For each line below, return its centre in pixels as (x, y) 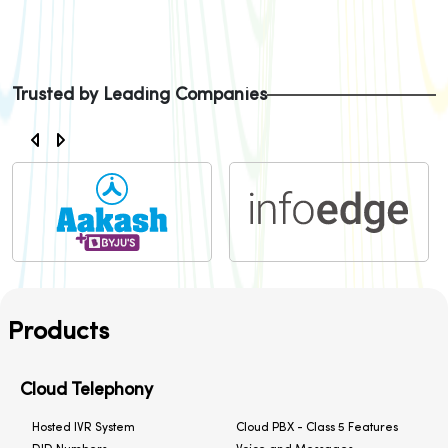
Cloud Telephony (86, 391)
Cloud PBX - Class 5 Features (317, 428)
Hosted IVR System (83, 428)
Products (58, 333)
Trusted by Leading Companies (139, 95)
